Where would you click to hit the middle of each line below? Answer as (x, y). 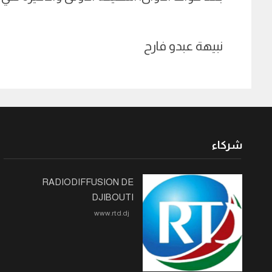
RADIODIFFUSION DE (87, 182)
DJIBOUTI (112, 197)
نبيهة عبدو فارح (184, 46)
